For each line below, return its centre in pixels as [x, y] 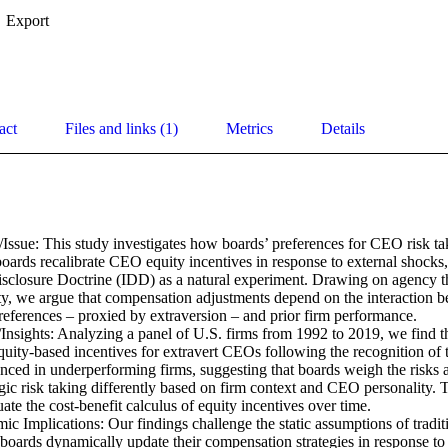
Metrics [249, 129]
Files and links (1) [121, 129]
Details [343, 129]
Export [27, 21]
